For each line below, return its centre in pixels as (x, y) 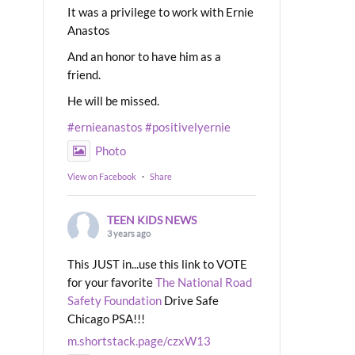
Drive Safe (190, 300)
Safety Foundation (115, 300)
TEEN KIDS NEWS (152, 219)
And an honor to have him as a (144, 56)
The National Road (204, 282)
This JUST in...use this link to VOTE (157, 263)
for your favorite (111, 282)
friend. (84, 74)
